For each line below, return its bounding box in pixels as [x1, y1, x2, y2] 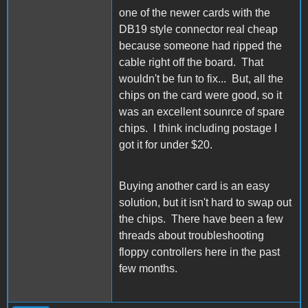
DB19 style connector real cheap [119, 23, 278, 35]
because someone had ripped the [119, 39, 282, 52]
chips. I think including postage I [119, 122, 277, 134]
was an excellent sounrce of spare [119, 105, 285, 118]
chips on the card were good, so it [119, 89, 282, 101]
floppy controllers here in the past [119, 245, 280, 258]
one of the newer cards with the [119, 6, 270, 19]
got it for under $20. [119, 138, 212, 151]
